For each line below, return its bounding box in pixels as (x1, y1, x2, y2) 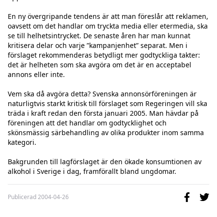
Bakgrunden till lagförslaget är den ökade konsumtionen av (8, 157, 201, 166)
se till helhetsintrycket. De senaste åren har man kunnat (8, 31, 190, 40)
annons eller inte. (8, 70, 65, 79)
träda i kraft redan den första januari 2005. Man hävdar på (8, 108, 199, 118)
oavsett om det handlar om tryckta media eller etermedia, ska (8, 21, 208, 31)
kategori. (8, 138, 36, 147)
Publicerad (8, 193, 38, 201)
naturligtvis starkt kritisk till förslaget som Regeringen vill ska (8, 99, 207, 108)
